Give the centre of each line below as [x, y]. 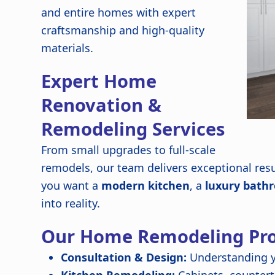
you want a [72, 185]
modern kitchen [146, 185]
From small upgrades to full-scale [129, 150]
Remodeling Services [133, 129]
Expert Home [99, 81]
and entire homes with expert [119, 12]
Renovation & [102, 105]
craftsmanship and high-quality [123, 30]
